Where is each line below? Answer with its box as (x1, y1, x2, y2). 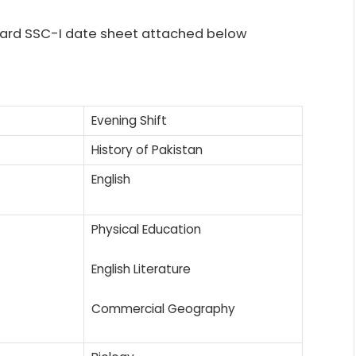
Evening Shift (91, 111, 167, 129)
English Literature (91, 260, 191, 277)
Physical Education (91, 220, 201, 238)
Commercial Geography (91, 300, 235, 317)
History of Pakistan (91, 141, 203, 158)
